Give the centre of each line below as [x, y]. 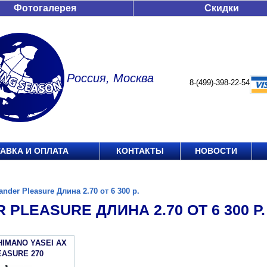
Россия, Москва [110, 78]
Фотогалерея [45, 8]
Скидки [222, 8]
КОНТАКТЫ [140, 151]
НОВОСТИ [216, 151]
